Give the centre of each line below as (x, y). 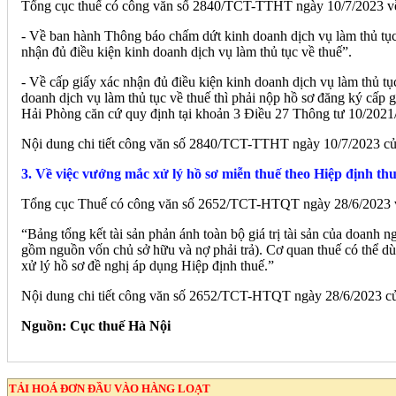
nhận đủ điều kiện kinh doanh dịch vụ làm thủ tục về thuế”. (188, 52)
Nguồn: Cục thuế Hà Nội (96, 326)
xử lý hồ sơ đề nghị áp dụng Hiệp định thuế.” (148, 266)
